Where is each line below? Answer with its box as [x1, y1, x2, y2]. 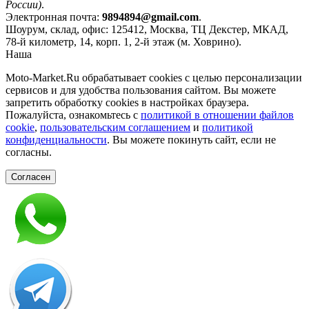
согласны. [6, 146, 52, 159]
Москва [150, 23, 186, 36]
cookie [6, 121, 34, 134]
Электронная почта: [6, 11, 102, 23]
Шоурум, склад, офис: [6, 23, 111, 36]
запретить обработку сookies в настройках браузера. [6, 97, 249, 109]
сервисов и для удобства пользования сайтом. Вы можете [6, 84, 276, 97]
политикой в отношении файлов [141, 109, 294, 121]
